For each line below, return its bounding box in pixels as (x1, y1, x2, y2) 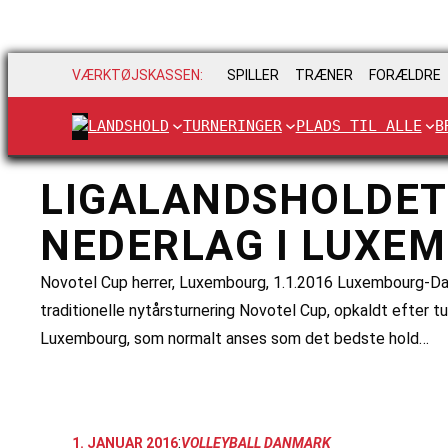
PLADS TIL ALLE (295, 116, 422, 135)
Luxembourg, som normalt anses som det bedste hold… (40, 329, 429, 349)
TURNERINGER (182, 116, 282, 135)
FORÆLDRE (369, 67, 441, 84)
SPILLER (227, 67, 279, 84)
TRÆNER (295, 67, 353, 84)
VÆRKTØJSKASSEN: (72, 67, 203, 84)
